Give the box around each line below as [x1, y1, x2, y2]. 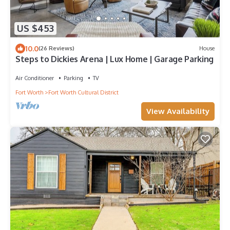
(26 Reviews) [39, 45, 74, 52]
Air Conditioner [15, 74, 54, 82]
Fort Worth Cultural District [48, 88, 119, 96]
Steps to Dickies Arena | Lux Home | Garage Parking [15, 53, 214, 64]
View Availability [146, 106, 209, 116]
